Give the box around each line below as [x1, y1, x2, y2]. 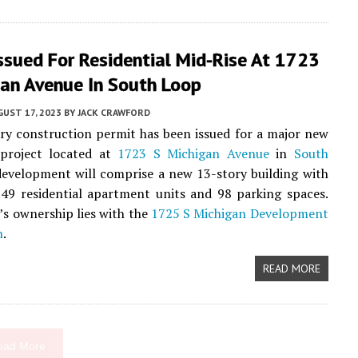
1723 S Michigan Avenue [117, 145, 269, 162]
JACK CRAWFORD [78, 106, 150, 118]
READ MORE [262, 261, 320, 276]
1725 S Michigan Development [150, 205, 328, 222]
